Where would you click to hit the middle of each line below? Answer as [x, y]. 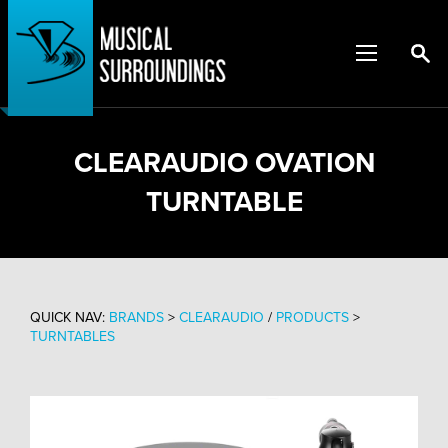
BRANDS [136, 317]
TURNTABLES [72, 336]
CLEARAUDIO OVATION [224, 163]
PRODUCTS [312, 317]
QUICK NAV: [69, 317]
